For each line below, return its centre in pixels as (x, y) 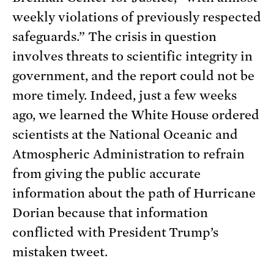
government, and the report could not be (134, 76)
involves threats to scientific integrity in (133, 56)
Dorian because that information (110, 213)
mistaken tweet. (60, 252)
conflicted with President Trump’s (116, 232)
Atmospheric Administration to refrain (129, 154)
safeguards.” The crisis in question (115, 36)
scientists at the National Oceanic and (125, 134)
